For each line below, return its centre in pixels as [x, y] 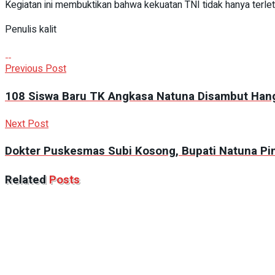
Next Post [27, 124]
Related [25, 180]
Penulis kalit [31, 30]
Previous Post [36, 69]
